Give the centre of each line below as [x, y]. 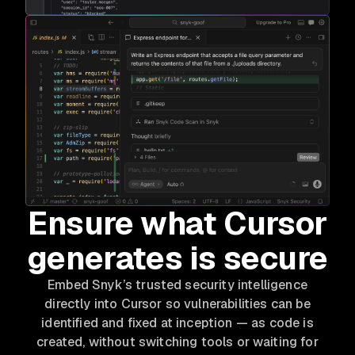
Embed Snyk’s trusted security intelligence [177, 284]
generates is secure [177, 258]
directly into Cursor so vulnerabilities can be [177, 303]
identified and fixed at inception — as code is [177, 323]
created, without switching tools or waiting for [177, 342]
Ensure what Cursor [177, 223]
